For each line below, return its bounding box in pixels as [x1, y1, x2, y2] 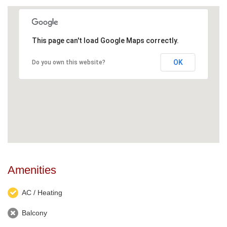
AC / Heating [22, 188, 62, 197]
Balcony [22, 208, 47, 217]
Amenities [8, 163, 56, 176]
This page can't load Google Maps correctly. [31, 36, 179, 45]
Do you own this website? [31, 58, 105, 66]
